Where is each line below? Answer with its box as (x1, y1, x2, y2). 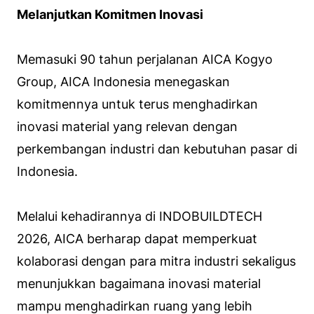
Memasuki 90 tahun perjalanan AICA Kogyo (17, 52, 273, 67)
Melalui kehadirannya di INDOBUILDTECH (17, 209, 262, 224)
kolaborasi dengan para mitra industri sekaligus (17, 254, 296, 269)
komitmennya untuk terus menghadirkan (17, 97, 258, 112)
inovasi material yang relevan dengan (17, 119, 238, 135)
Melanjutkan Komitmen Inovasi (17, 7, 203, 22)
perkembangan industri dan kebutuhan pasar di (17, 142, 297, 157)
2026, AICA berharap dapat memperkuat (17, 231, 257, 247)
